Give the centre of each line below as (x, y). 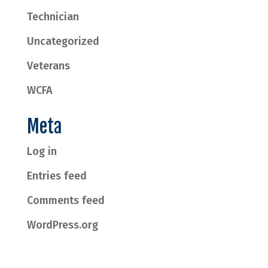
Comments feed (66, 201)
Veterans (48, 66)
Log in (42, 152)
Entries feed (57, 176)
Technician (53, 17)
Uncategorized (63, 42)
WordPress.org (62, 225)
